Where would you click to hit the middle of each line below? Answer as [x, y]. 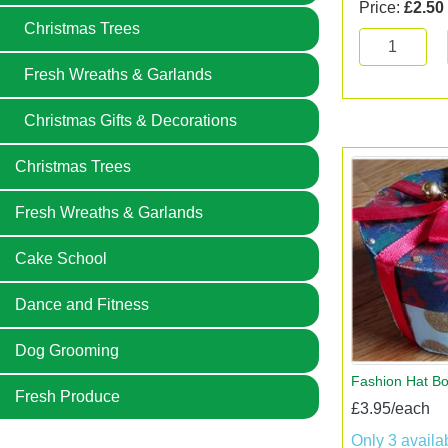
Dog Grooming [67, 350]
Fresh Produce [67, 396]
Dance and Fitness [82, 304]
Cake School [61, 258]
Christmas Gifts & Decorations [130, 120]
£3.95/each [390, 408]
